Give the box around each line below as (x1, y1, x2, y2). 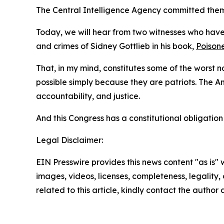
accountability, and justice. (36, 91, 140, 101)
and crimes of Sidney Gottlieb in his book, (36, 41, 196, 51)
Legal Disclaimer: (36, 135, 103, 145)
